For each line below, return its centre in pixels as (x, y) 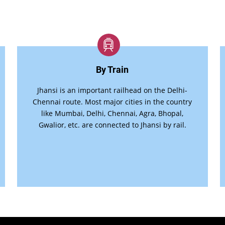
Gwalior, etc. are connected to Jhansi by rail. (112, 125)
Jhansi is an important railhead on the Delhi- (113, 90)
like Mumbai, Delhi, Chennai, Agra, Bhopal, (113, 114)
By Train (113, 70)
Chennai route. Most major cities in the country (113, 102)
